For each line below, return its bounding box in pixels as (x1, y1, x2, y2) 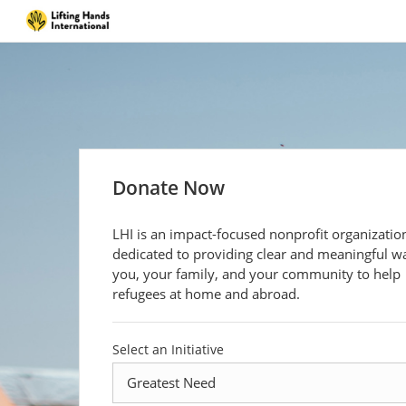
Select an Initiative (111, 341, 224, 358)
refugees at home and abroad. (111, 285, 300, 303)
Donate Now (111, 175, 225, 200)
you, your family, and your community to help (111, 265, 401, 283)
